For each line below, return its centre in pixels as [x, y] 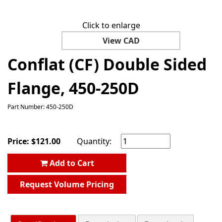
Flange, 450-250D [73, 88]
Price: [19, 141]
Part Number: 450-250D [40, 107]
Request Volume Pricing [67, 184]
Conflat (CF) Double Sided [107, 64]
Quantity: [95, 141]
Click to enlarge [111, 25]
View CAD [121, 40]
